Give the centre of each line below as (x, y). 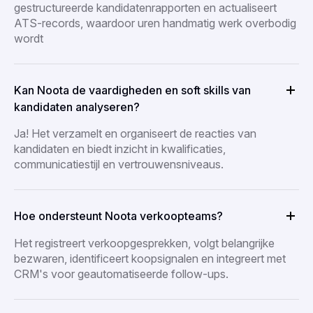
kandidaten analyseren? (77, 107)
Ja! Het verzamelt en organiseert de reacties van (135, 133)
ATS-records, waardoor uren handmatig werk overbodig (155, 23)
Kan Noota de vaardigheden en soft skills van (132, 90)
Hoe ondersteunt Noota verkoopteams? (118, 216)
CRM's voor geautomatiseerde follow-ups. (121, 274)
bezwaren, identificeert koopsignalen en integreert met (150, 258)
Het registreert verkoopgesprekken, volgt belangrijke (144, 243)
